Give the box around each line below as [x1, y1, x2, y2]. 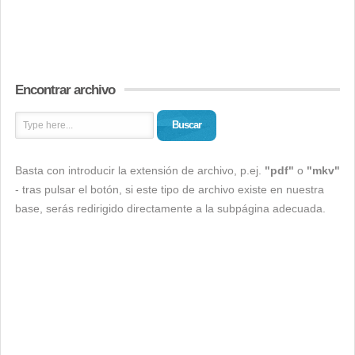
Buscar [172, 119, 201, 131]
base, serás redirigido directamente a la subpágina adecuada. [15, 202, 326, 215]
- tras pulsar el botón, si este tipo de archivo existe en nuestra [15, 183, 324, 196]
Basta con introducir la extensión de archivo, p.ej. [15, 164, 265, 177]
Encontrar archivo [15, 82, 115, 97]
